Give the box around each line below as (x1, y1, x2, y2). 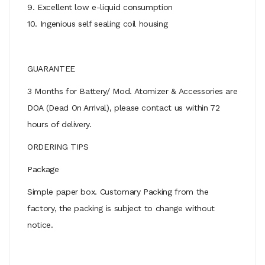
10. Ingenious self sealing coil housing (27, 18, 168, 28)
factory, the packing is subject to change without (27, 203, 215, 213)
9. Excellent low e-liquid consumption (27, 2, 173, 12)
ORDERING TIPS (27, 141, 89, 151)
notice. (27, 219, 53, 230)
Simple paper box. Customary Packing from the (27, 186, 209, 196)
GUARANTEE (27, 63, 75, 73)
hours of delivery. (27, 119, 92, 129)
